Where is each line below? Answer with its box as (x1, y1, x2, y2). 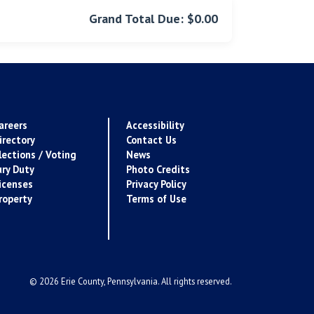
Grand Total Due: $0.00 (89, 11, 218, 27)
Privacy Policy (126, 177, 186, 191)
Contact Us (126, 133, 177, 147)
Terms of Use (126, 192, 186, 206)
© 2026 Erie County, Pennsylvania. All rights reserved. (29, 275, 232, 287)
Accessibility (126, 118, 184, 132)
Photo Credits (126, 163, 190, 177)
